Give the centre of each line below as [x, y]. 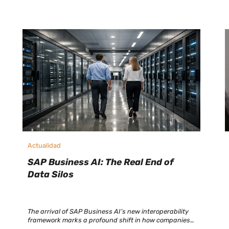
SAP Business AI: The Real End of [100, 162]
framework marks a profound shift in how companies [109, 220]
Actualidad [44, 145]
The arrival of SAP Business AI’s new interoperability [108, 211]
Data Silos [50, 175]
